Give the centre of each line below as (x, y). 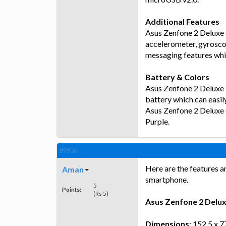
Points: (72, 189)
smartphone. (167, 179)
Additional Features (182, 22)
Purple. (157, 122)
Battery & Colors (177, 77)
